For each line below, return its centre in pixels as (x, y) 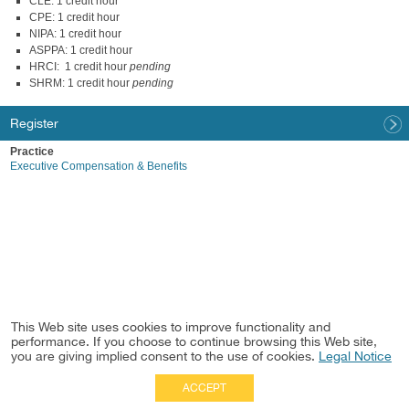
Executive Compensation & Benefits (99, 166)
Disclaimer (353, 389)
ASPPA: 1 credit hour (81, 50)
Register (34, 123)
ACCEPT (204, 388)
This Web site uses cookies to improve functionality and (171, 327)
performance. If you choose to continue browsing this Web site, (194, 341)
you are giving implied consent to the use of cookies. (165, 356)
